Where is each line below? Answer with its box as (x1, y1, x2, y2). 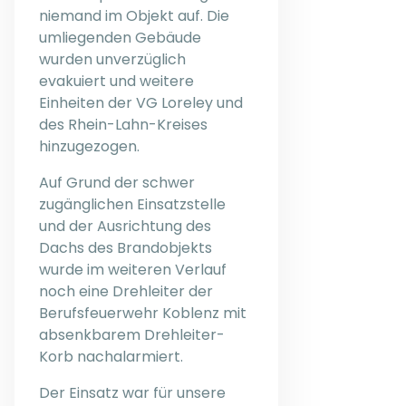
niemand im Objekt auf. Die (39, 5, 229, 26)
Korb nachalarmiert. (39, 345, 183, 367)
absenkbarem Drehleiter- (39, 324, 225, 345)
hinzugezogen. (39, 135, 140, 157)
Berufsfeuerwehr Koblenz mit (39, 302, 246, 324)
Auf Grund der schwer (39, 171, 195, 193)
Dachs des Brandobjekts (39, 237, 212, 258)
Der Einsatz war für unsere (39, 382, 226, 403)
